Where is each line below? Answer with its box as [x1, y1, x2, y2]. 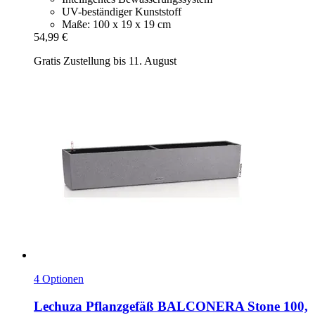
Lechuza [34, 298, 82, 314]
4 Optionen [34, 273, 84, 285]
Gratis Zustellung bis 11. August [34, 55, 176, 67]
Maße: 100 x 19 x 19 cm [62, 18, 171, 31]
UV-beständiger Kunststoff [62, 6, 181, 18]
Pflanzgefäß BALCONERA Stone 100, [82, 298, 308, 314]
